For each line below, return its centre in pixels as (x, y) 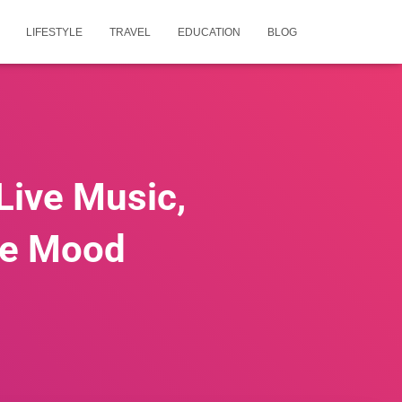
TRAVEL (130, 32)
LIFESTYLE (54, 32)
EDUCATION (209, 32)
